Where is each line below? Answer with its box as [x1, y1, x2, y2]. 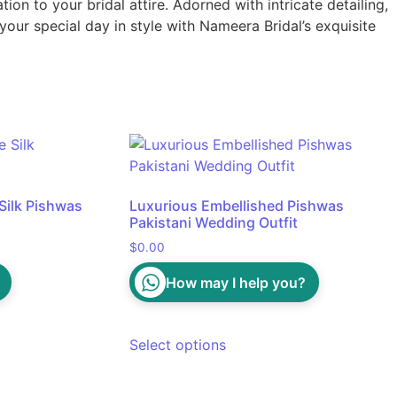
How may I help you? [166, 273, 307, 292]
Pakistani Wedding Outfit [129, 214, 299, 232]
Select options [129, 336, 227, 354]
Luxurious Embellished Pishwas [129, 197, 345, 215]
